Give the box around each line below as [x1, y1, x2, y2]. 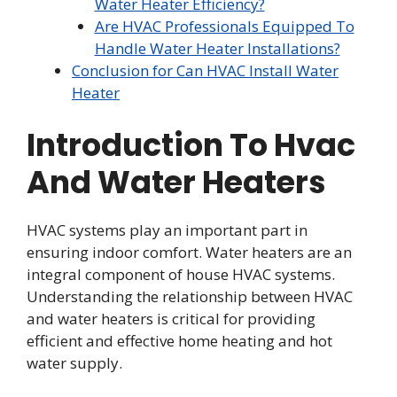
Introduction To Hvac [27, 122, 355, 167]
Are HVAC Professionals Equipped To [94, 16, 354, 37]
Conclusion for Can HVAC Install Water [72, 60, 339, 82]
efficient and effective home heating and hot [27, 330, 332, 351]
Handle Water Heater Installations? [94, 38, 340, 59]
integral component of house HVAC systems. [27, 263, 335, 284]
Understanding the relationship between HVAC [27, 285, 353, 307]
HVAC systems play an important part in [27, 219, 307, 240]
